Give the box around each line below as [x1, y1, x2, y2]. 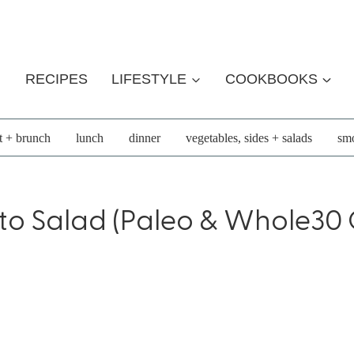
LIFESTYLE [111, 71, 187, 87]
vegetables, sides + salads [185, 130, 312, 145]
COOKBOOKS [224, 71, 318, 87]
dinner [128, 130, 160, 145]
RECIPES [24, 71, 88, 87]
